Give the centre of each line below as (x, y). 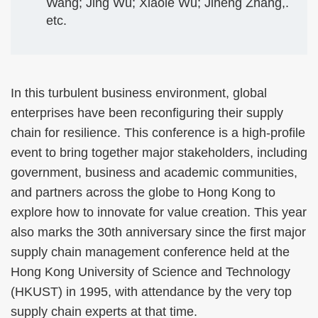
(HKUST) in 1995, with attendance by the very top (151, 292)
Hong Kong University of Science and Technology (150, 272)
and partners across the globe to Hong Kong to (143, 193)
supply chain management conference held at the (150, 252)
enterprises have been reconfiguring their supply (147, 113)
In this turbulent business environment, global (139, 93)
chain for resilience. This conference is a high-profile (158, 133)
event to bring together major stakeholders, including (159, 153)
